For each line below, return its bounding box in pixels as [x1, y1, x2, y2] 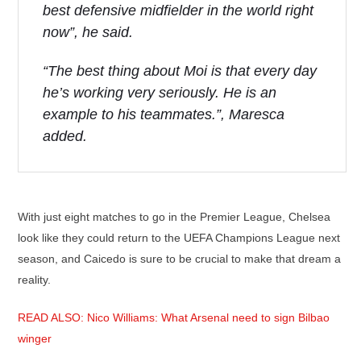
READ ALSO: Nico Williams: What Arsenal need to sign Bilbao [18, 311, 330, 324]
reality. [18, 273, 51, 286]
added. [43, 128, 87, 144]
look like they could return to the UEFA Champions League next [18, 231, 340, 244]
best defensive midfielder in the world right [43, 2, 313, 19]
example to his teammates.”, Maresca [43, 106, 284, 122]
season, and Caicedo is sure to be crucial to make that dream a [18, 252, 341, 265]
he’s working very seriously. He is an [43, 85, 276, 101]
